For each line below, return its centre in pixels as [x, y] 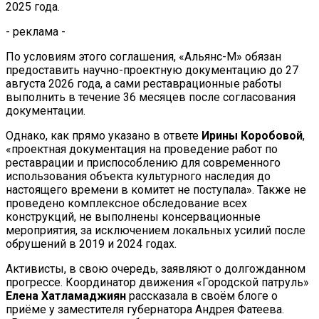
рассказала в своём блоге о [202, 296]
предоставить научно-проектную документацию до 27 [152, 70]
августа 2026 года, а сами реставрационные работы [144, 83]
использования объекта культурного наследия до [138, 176]
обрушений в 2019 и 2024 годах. [91, 244]
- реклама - [36, 31]
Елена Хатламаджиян [66, 296]
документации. [46, 110]
